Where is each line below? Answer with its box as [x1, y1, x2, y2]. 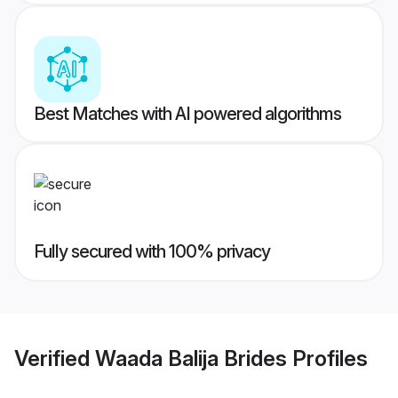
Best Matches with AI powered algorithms [34, 103, 341, 125]
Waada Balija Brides [95, 345, 287, 371]
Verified [14, 345, 95, 371]
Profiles [287, 345, 368, 371]
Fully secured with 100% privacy [34, 241, 270, 263]
